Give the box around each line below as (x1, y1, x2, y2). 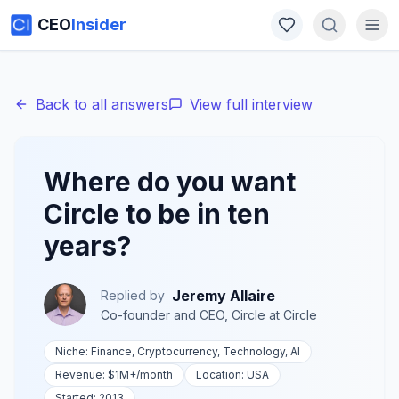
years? (44, 230, 131, 262)
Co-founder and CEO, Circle (101, 307, 265, 322)
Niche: (55, 345, 91, 358)
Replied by (101, 288, 165, 303)
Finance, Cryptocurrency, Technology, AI (91, 345, 300, 358)
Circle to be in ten (44, 198, 270, 230)
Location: (196, 368, 247, 381)
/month (136, 368, 173, 381)
